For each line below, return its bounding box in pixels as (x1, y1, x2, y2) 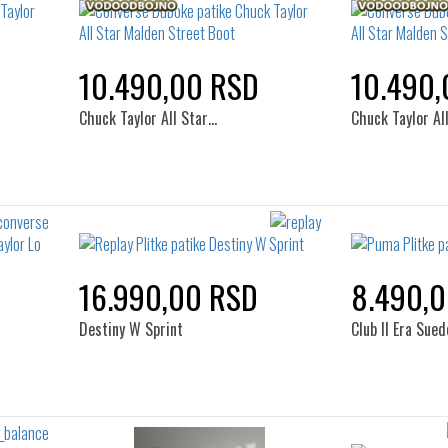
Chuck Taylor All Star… (78, 106, 217, 130)
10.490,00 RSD (78, 62, 259, 109)
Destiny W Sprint (78, 317, 183, 341)
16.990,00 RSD (78, 273, 258, 320)
